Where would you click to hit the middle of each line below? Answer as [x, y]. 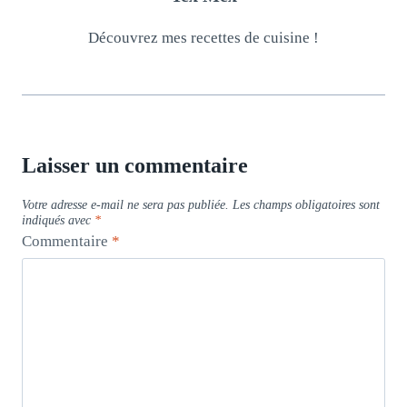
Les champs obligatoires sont [306, 205]
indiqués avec [58, 221]
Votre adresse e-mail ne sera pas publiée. [125, 205]
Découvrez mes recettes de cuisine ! [203, 37]
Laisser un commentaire [135, 166]
